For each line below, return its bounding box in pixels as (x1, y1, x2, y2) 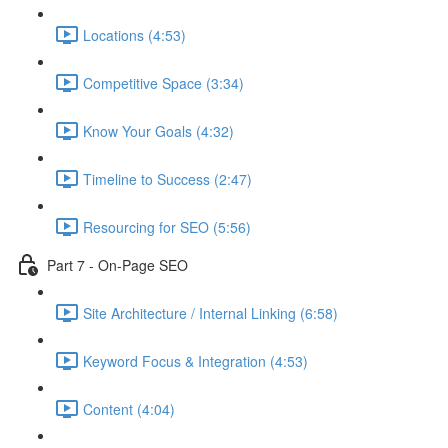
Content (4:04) (83, 398, 175, 419)
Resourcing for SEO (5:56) (83, 216, 251, 237)
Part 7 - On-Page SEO (47, 254, 188, 275)
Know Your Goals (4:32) (83, 120, 234, 141)
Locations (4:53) (83, 24, 186, 45)
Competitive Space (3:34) (83, 72, 244, 93)
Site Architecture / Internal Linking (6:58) (83, 302, 338, 323)
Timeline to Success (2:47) (83, 168, 252, 189)
